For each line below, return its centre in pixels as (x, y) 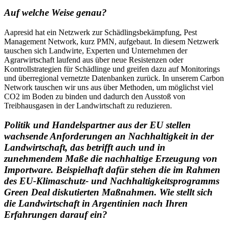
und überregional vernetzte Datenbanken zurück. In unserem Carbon (114, 78)
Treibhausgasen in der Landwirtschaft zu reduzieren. (89, 105)
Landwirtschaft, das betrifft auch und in (85, 148)
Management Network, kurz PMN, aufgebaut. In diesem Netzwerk (111, 41)
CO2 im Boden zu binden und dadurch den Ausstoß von (95, 96)
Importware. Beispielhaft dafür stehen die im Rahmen (112, 170)
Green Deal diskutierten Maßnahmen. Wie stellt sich (108, 192)
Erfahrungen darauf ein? (57, 215)
